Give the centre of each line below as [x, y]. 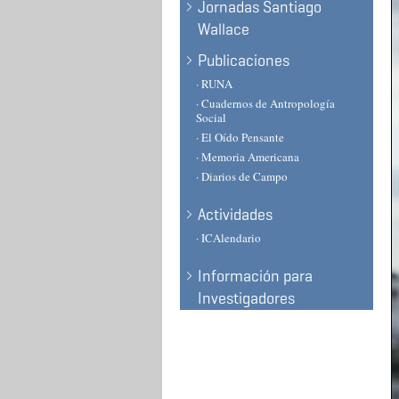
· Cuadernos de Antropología [265, 103]
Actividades [235, 215]
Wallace [224, 29]
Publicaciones [244, 61]
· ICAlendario [228, 238]
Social [211, 118]
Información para [255, 276]
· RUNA [214, 84]
